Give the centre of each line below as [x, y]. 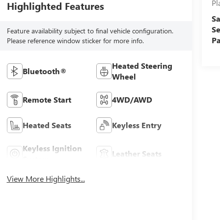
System [36, 159]
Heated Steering [142, 66]
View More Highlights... [46, 179]
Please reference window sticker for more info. [75, 41]
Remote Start [47, 100]
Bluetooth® [44, 71]
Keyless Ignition [52, 148]
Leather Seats [137, 154]
